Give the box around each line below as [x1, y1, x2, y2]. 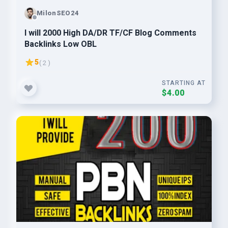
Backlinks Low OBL [24, 38, 97, 50]
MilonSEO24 [37, 8, 79, 18]
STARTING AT [162, 78, 206, 88]
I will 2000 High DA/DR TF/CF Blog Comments [24, 27, 196, 39]
